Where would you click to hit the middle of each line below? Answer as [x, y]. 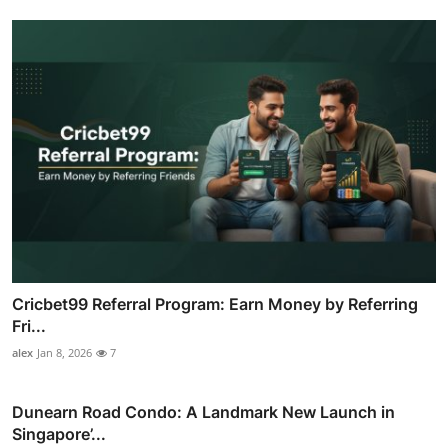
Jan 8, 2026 [64, 352]
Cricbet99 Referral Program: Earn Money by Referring [215, 303]
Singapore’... [59, 433]
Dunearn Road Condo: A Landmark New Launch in [203, 411]
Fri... [29, 325]
